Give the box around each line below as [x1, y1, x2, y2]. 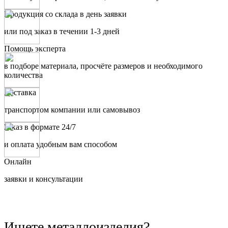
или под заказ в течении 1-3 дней [4, 26, 120, 36]
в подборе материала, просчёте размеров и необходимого [4, 61, 203, 70]
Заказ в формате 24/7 [4, 122, 76, 131]
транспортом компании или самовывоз [4, 105, 140, 114]
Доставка [4, 88, 36, 97]
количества [4, 70, 43, 79]
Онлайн [4, 157, 32, 166]
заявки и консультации [4, 174, 83, 183]
